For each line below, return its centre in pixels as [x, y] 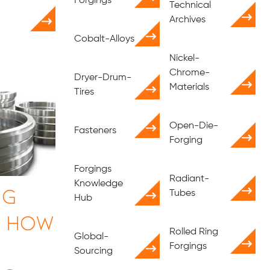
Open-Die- [194, 126]
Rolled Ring [194, 232]
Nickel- [185, 58]
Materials [190, 87]
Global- [91, 237]
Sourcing [93, 251]
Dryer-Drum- [102, 78]
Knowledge [98, 184]
